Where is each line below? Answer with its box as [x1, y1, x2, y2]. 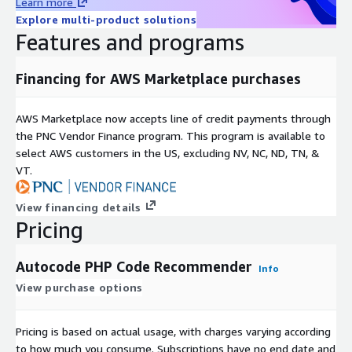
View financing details [16, 200, 141, 214]
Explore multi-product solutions [16, 12, 196, 26]
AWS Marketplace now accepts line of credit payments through [16, 111, 331, 125]
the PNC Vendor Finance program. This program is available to [16, 128, 325, 142]
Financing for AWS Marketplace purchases [16, 69, 301, 87]
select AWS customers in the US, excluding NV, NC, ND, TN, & [16, 145, 320, 159]
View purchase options [16, 280, 143, 294]
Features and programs [16, 28, 244, 55]
